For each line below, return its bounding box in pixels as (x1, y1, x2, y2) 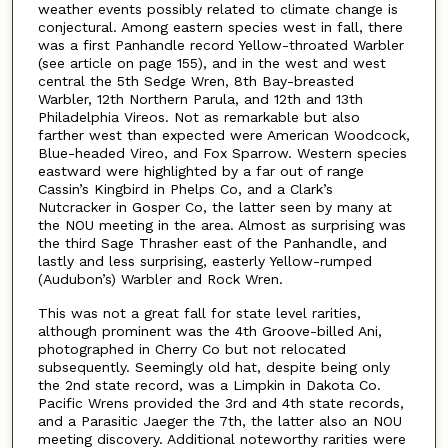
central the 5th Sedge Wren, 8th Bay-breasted (37, 72, 354, 89)
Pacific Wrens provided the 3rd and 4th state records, (37, 395, 404, 412)
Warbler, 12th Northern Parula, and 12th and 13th (37, 90, 363, 107)
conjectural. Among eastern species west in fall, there (37, 18, 403, 35)
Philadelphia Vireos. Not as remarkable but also (37, 108, 360, 125)
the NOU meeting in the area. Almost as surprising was (37, 216, 406, 233)
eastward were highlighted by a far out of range (37, 162, 364, 179)
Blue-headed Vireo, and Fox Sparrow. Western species (37, 144, 407, 161)
